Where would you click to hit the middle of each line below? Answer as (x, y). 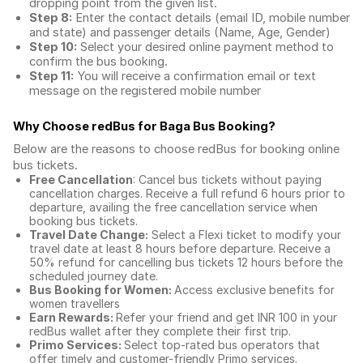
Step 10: (53, 47)
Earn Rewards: (73, 317)
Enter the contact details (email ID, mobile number (211, 18)
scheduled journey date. (95, 276)
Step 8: (51, 18)
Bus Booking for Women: (102, 290)
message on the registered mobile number (145, 91)
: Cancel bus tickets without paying (227, 179)
